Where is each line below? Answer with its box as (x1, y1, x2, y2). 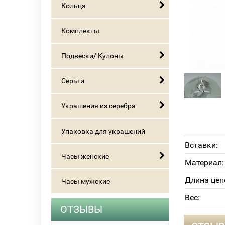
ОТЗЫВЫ (60, 203, 102, 215)
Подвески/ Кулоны (61, 52, 124, 60)
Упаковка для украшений (61, 127, 145, 135)
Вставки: (185, 140, 218, 150)
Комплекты (61, 27, 99, 35)
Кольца (61, 2, 86, 10)
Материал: (185, 158, 224, 167)
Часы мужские (61, 177, 110, 185)
